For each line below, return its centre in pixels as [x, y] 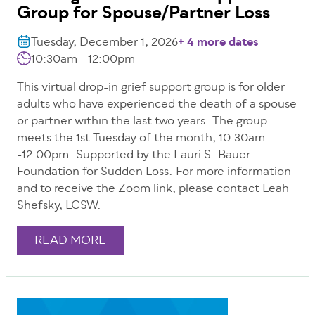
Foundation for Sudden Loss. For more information [154, 173]
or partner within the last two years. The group [142, 122]
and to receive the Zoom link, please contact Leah [153, 189]
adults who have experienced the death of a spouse [157, 105]
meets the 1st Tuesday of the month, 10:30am [141, 139]
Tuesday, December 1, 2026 [104, 43]
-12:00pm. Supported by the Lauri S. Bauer [134, 156]
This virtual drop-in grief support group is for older [151, 88]
